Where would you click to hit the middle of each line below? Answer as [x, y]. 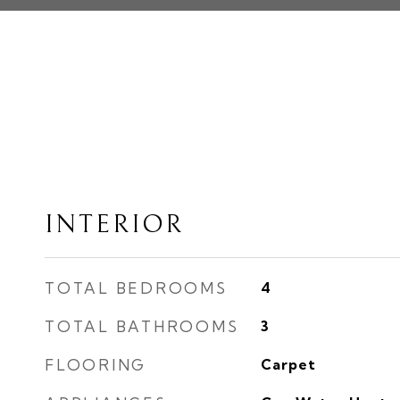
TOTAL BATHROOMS [142, 326]
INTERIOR [114, 225]
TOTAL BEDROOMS [136, 288]
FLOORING [96, 365]
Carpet [288, 364]
